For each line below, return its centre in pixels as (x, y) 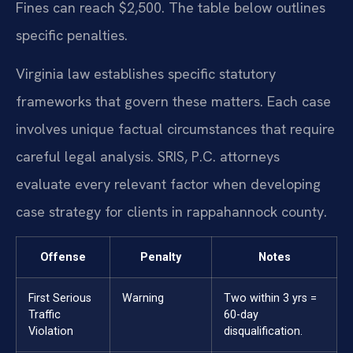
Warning (143, 299)
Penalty (161, 258)
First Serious (60, 299)
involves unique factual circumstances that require (175, 129)
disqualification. (263, 332)
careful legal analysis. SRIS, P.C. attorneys (148, 157)
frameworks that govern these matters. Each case (173, 102)
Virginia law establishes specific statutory (146, 74)
